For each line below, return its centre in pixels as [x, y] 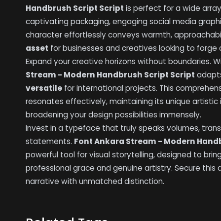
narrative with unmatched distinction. [95, 182]
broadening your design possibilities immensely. [114, 115]
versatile [44, 88]
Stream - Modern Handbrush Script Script [110, 75]
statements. [50, 142]
